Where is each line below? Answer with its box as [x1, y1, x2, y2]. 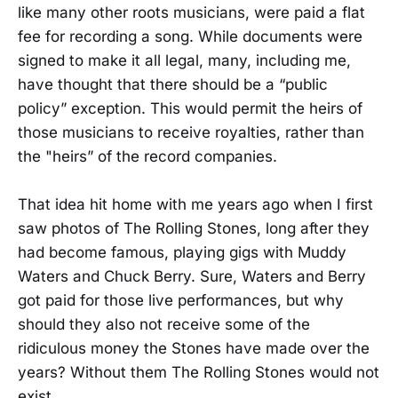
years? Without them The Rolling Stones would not [18, 363, 379, 382]
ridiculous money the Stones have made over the [18, 339, 370, 358]
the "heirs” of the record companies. [18, 147, 277, 165]
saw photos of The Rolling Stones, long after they [18, 219, 370, 238]
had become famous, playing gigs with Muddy [18, 243, 346, 262]
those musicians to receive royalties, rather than [18, 123, 364, 141]
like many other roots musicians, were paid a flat [18, 3, 365, 21]
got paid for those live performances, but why [18, 291, 344, 310]
